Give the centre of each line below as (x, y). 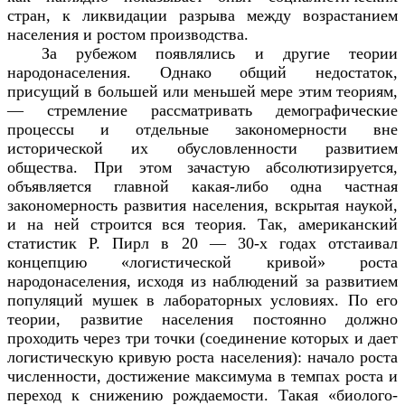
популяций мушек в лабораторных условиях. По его (202, 300)
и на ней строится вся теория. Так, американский (202, 224)
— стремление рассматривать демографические (202, 110)
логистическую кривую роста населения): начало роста (202, 357)
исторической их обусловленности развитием (202, 148)
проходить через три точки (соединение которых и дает (202, 338)
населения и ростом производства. (128, 34)
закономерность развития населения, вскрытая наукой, (202, 205)
